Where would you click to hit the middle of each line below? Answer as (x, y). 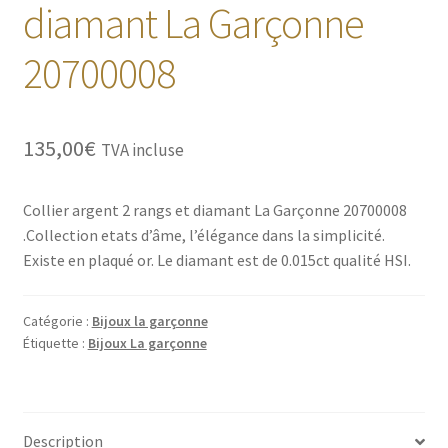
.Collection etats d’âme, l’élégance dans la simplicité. (203, 234)
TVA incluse (142, 149)
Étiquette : (55, 343)
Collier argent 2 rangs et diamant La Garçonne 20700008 (214, 209)
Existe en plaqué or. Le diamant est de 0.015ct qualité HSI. (216, 259)
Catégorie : (57, 321)
